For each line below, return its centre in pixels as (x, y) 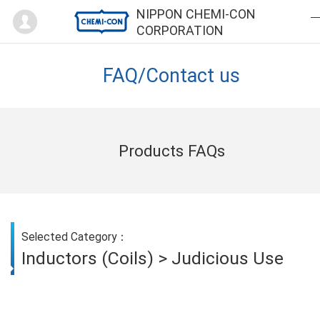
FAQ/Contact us (171, 76)
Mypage (73, 11)
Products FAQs (171, 150)
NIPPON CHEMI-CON (196, 14)
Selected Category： (75, 237)
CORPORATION (180, 30)
